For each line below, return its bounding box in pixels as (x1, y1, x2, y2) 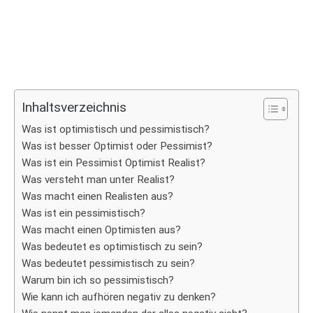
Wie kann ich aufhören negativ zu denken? (22, 291, 216, 303)
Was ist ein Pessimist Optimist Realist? (22, 156, 205, 169)
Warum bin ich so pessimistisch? (22, 274, 174, 286)
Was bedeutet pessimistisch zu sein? (22, 257, 195, 270)
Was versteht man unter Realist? (22, 173, 175, 186)
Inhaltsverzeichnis (22, 99, 126, 116)
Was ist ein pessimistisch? (22, 207, 145, 219)
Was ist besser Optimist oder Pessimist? (22, 140, 212, 152)
